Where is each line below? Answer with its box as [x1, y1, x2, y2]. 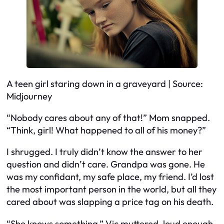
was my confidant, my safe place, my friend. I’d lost [6, 171, 214, 183]
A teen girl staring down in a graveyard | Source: [6, 77, 203, 89]
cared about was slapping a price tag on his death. [6, 196, 213, 208]
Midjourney [6, 90, 52, 102]
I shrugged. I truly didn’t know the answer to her [6, 146, 202, 158]
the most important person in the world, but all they [6, 183, 216, 195]
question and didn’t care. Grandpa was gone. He [6, 158, 205, 170]
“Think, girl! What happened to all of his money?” [6, 124, 206, 136]
